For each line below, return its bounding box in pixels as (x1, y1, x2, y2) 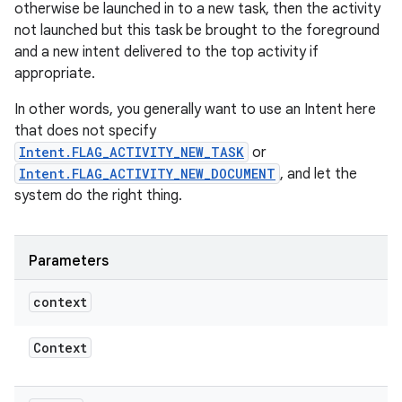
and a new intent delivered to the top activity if (14, 43, 319, 61)
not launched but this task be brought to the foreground (14, 22, 380, 39)
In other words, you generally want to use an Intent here (14, 100, 376, 118)
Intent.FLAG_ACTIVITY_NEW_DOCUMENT (19, 165, 275, 182)
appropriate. (14, 65, 95, 83)
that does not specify (14, 122, 156, 140)
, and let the (280, 165, 357, 183)
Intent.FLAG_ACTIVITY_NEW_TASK (19, 144, 244, 161)
